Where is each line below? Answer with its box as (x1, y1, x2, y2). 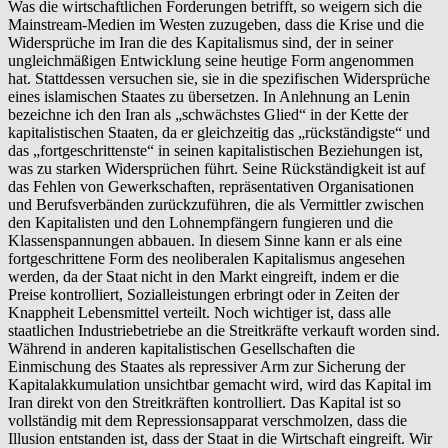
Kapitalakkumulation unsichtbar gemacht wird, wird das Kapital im (8, 375, 431, 393)
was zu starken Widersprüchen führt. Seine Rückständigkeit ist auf (8, 159, 425, 177)
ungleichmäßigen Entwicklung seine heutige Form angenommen (8, 51, 414, 69)
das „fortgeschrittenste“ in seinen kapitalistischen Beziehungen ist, (8, 141, 423, 159)
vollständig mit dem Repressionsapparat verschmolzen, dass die (8, 411, 407, 429)
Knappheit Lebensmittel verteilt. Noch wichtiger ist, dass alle (8, 303, 391, 321)
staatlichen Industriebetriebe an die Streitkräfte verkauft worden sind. (8, 321, 440, 339)
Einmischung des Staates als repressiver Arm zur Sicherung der (8, 357, 405, 375)
